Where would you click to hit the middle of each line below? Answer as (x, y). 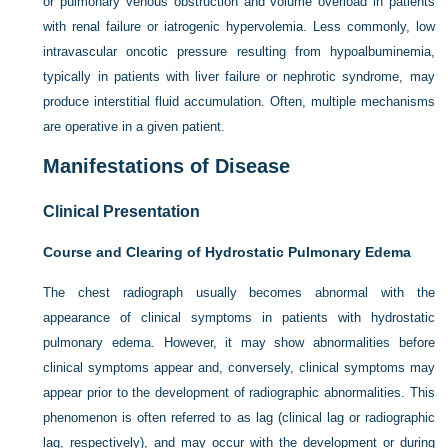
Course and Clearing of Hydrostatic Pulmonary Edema (227, 252)
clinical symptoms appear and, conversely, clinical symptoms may (239, 367)
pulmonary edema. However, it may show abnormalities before (239, 342)
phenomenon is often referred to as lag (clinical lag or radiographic (239, 417)
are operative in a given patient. (134, 126)
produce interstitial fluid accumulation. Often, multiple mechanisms (239, 101)
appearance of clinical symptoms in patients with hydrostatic (239, 317)
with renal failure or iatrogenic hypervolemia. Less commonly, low (239, 26)
